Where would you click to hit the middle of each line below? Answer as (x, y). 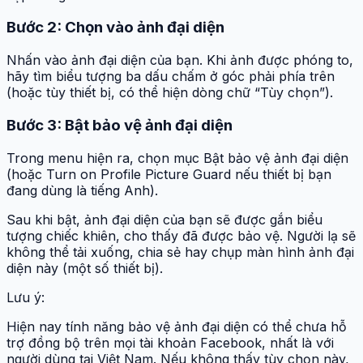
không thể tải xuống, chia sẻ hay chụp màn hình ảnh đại (180, 252)
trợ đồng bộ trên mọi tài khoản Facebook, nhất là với (170, 342)
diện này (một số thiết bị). (85, 268)
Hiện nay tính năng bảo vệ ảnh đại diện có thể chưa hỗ (177, 326)
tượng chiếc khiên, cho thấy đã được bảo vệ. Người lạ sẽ (181, 235)
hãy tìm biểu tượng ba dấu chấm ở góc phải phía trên (171, 77)
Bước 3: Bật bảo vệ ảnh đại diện (120, 125)
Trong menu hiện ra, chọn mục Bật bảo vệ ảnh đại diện (177, 158)
